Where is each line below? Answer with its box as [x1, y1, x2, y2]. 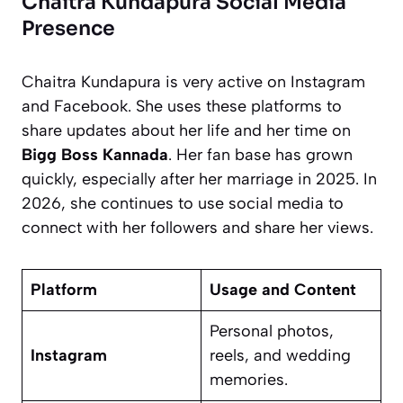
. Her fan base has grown [168, 144, 353, 165]
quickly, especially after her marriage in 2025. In [22, 168, 377, 189]
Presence [22, 15, 115, 40]
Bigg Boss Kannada [22, 144, 168, 165]
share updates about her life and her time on [22, 120, 351, 140]
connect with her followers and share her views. [22, 217, 373, 237]
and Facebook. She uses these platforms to [22, 95, 342, 116]
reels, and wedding [210, 345, 351, 365]
